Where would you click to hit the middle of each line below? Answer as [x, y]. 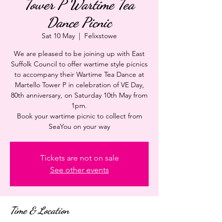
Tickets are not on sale [79, 158]
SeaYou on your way [79, 127]
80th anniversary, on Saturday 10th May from [79, 95]
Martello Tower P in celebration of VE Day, [79, 85]
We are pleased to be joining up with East [79, 54]
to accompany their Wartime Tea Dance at [79, 75]
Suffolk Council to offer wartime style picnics [79, 64]
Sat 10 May [58, 36]
